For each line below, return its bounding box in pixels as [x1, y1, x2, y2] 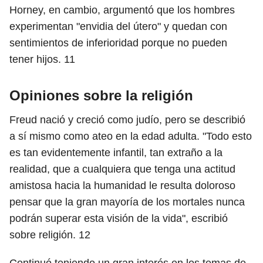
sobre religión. [9, 229, 79, 241]
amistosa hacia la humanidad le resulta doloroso [9, 180, 235, 191]
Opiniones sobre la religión [9, 87, 193, 103]
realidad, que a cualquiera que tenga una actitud [9, 163, 235, 175]
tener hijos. [9, 53, 64, 65]
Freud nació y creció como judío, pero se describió [9, 114, 245, 126]
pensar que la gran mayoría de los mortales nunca [9, 196, 245, 208]
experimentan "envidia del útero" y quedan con [9, 21, 227, 32]
